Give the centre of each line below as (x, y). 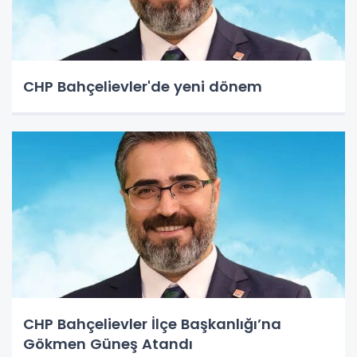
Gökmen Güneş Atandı (108, 343)
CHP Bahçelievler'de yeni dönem (143, 86)
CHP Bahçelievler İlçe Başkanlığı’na (152, 324)
